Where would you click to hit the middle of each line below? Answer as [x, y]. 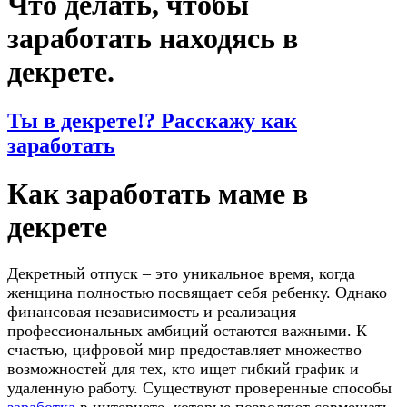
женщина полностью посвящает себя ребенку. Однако [197, 292]
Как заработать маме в [158, 194]
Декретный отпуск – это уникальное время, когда [181, 273]
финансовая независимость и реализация [152, 311]
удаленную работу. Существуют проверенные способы [199, 387]
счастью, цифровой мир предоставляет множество [184, 349]
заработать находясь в [153, 39]
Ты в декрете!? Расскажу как [152, 120]
